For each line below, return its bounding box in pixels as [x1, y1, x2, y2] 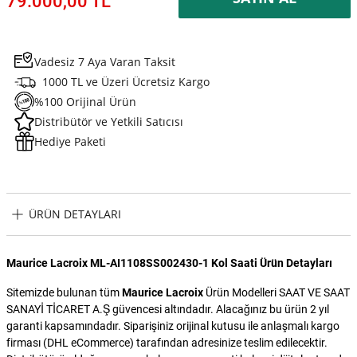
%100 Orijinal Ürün [34, 93, 136, 109]
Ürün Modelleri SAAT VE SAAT [203, 285, 350, 299]
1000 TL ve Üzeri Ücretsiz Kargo [42, 73, 210, 89]
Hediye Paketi [34, 133, 106, 149]
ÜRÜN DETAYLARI [29, 206, 121, 222]
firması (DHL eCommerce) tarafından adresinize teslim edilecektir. [6, 335, 328, 349]
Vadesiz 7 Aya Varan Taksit [34, 53, 175, 69]
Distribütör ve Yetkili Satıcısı [34, 113, 183, 129]
